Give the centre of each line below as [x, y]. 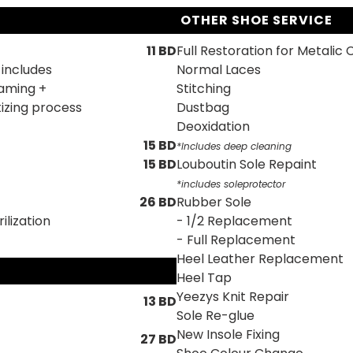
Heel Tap [204, 278]
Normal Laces [219, 70]
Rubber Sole [214, 202]
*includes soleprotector [231, 184]
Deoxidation [213, 126]
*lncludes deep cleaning [234, 146]
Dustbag [203, 108]
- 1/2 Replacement [234, 221]
